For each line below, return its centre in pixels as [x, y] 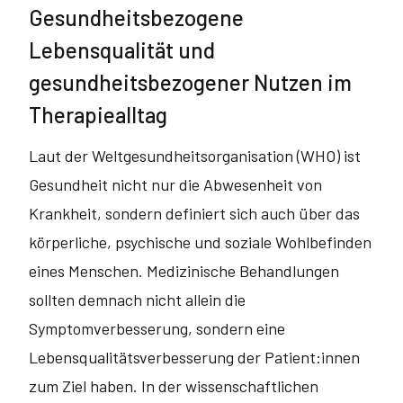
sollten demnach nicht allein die [137, 300]
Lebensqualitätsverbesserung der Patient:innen [194, 357]
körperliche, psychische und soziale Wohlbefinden [200, 242]
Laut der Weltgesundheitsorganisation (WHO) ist [195, 156]
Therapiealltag [98, 115]
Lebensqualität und [122, 50]
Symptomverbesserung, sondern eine [157, 328]
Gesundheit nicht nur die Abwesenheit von [175, 184]
